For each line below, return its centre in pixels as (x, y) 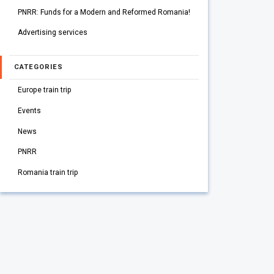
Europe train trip (44, 90)
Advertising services (52, 33)
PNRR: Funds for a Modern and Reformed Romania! (104, 12)
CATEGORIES (39, 67)
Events (29, 110)
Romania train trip (48, 173)
